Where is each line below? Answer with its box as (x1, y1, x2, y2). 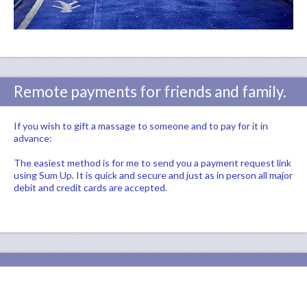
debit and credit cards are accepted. (14, 182, 167, 194)
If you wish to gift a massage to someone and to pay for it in (14, 120, 268, 132)
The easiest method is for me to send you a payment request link (14, 157, 291, 169)
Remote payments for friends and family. (14, 82, 286, 101)
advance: (14, 132, 52, 145)
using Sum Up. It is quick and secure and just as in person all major (14, 169, 293, 182)
